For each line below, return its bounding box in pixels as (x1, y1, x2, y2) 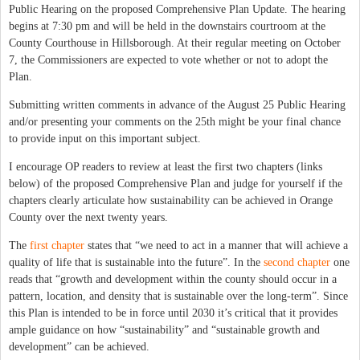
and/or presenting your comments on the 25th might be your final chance (9, 115, 341, 128)
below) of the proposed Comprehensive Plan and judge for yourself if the (9, 177, 342, 190)
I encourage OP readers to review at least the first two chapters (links (9, 160, 322, 173)
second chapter (264, 256, 330, 268)
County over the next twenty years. (9, 211, 168, 223)
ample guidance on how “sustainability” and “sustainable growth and (9, 323, 320, 336)
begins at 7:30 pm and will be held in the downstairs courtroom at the (9, 19, 325, 32)
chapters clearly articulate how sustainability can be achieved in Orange (9, 194, 333, 207)
